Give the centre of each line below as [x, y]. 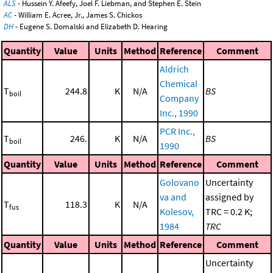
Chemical [179, 83]
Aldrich [174, 69]
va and [173, 197]
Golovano [179, 182]
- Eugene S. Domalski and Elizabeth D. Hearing [90, 27]
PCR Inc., [177, 131]
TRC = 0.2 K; [229, 211]
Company [179, 98]
